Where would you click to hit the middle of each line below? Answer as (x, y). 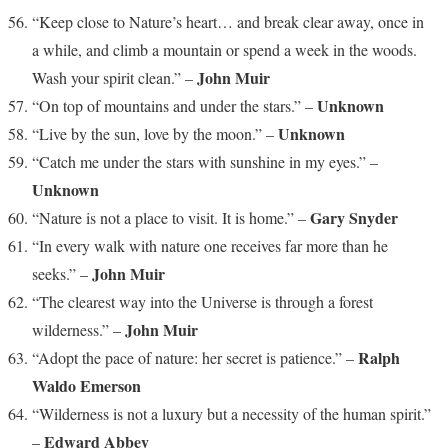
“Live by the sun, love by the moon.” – (155, 133)
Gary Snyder (354, 217)
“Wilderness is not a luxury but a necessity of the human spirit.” (231, 413)
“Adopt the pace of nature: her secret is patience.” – (195, 357)
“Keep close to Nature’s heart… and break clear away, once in (228, 21)
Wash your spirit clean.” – (114, 77)
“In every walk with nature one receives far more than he (210, 245)
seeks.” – (62, 273)
